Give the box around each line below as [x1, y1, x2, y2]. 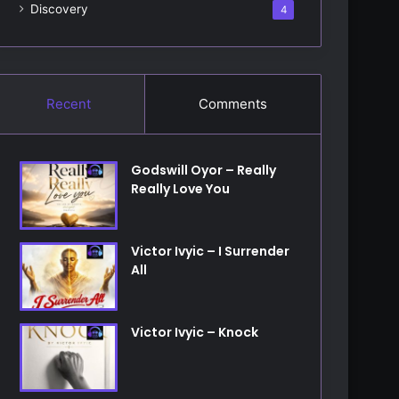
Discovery [30, 2, 89, 17]
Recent [46, 95, 92, 113]
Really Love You [131, 180, 231, 199]
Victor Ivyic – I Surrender [131, 241, 290, 260]
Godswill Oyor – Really [131, 161, 277, 180]
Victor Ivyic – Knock [131, 322, 259, 341]
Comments [199, 95, 268, 113]
